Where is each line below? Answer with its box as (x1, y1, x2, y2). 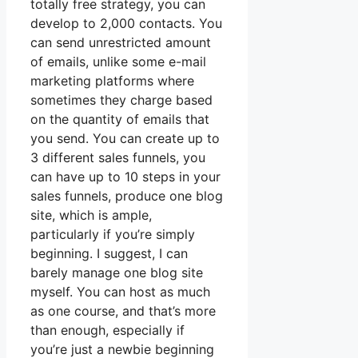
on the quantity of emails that (30, 111, 209, 128)
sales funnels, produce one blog (30, 188, 223, 205)
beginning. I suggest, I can (30, 245, 188, 262)
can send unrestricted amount (30, 34, 211, 51)
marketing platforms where (30, 73, 194, 89)
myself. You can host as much (30, 284, 210, 300)
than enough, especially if (30, 322, 185, 339)
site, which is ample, (30, 207, 152, 224)
